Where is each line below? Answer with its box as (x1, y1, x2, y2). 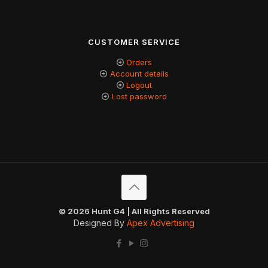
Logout (126, 80, 152, 90)
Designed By (74, 217, 127, 228)
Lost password (111, 91, 167, 101)
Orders (126, 57, 152, 67)
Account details (109, 68, 169, 78)
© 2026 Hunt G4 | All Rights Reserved (58, 206, 210, 216)
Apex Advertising (127, 217, 194, 228)
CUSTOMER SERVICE (88, 36, 180, 47)
